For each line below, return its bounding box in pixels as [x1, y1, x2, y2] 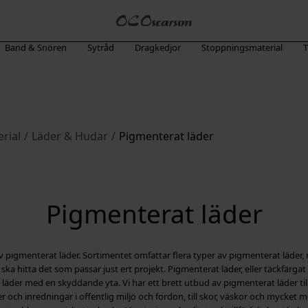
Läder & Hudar [32, 129, 108, 144]
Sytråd [87, 41, 114, 54]
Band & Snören [4, 41, 67, 54]
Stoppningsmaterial [201, 41, 283, 54]
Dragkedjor [134, 41, 181, 54]
